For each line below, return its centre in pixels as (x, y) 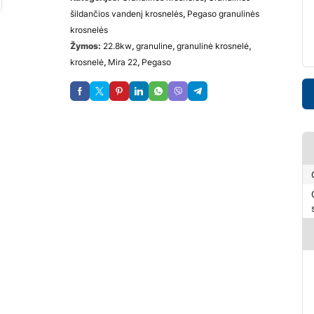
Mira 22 (123, 62)
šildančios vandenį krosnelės (127, 13)
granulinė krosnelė (213, 46)
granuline (154, 46)
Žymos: (87, 46)
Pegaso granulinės (223, 13)
